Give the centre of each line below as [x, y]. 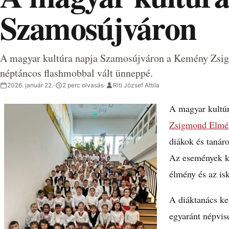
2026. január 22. [30, 85]
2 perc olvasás [83, 85]
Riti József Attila [136, 85]
